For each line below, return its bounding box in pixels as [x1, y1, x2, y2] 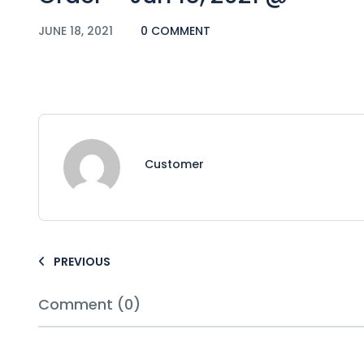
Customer [145, 155, 204, 172]
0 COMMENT [141, 22, 210, 39]
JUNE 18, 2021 [38, 22, 116, 39]
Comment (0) [38, 293, 141, 314]
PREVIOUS [54, 253, 110, 270]
